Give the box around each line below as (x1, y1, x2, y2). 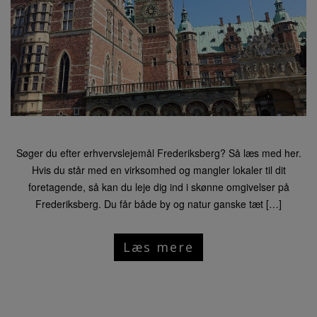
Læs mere (123, 238, 194, 255)
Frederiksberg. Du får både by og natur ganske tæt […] (35, 196, 282, 211)
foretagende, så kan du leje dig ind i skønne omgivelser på (28, 179, 289, 194)
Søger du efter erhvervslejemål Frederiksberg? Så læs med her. (16, 145, 301, 160)
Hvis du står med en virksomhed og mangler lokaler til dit (31, 162, 286, 177)
